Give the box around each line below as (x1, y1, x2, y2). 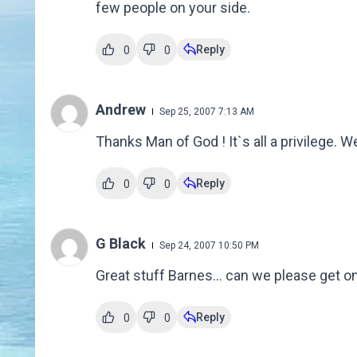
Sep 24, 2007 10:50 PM (159, 240, 259, 252)
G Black (95, 235, 149, 253)
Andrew (95, 101, 149, 119)
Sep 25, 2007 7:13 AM (159, 106, 254, 118)
